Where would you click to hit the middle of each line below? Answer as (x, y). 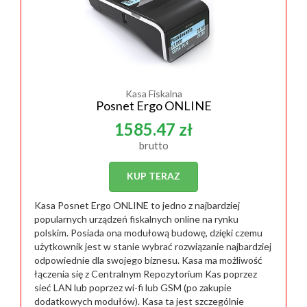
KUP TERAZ (153, 176)
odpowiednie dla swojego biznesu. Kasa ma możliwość (148, 260)
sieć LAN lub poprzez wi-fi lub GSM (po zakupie (133, 287)
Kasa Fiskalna (153, 94)
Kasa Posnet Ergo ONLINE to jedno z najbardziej (137, 205)
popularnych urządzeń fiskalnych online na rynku (136, 219)
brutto (153, 145)
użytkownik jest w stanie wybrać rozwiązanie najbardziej (153, 246)
